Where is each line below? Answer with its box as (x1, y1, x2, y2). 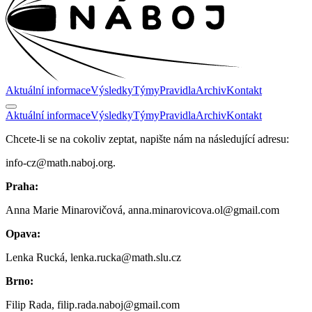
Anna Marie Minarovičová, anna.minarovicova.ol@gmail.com (6, 203, 279, 216)
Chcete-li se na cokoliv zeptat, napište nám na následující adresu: (6, 132, 289, 145)
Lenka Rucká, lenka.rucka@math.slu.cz (6, 251, 181, 263)
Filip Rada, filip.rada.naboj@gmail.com (6, 298, 180, 311)
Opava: (6, 227, 40, 240)
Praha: (6, 180, 38, 192)
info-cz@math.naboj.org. (6, 156, 116, 169)
